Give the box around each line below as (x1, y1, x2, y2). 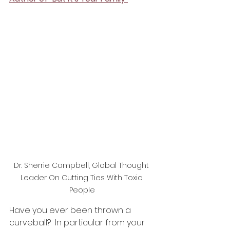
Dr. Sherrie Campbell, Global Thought (13, 160, 151, 170)
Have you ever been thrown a (9, 204, 133, 216)
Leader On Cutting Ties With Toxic (20, 172, 144, 183)
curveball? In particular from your (9, 216, 147, 228)
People (69, 184, 95, 195)
